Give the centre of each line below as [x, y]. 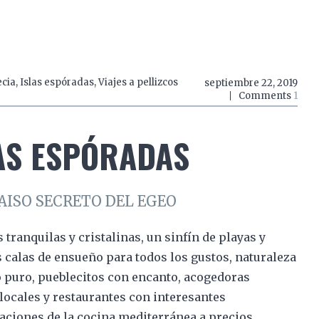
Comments [266, 96]
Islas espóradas [57, 82]
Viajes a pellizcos [138, 82]
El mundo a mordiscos [166, 35]
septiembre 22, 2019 [251, 83]
